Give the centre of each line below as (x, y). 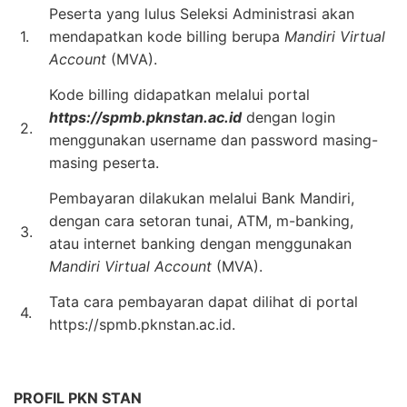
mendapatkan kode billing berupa (167, 36)
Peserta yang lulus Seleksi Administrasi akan (202, 13)
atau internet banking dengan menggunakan (200, 243)
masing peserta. (104, 162)
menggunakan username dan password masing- (213, 139)
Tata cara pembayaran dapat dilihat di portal (203, 301)
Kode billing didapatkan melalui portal (179, 94)
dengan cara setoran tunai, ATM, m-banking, (201, 220)
